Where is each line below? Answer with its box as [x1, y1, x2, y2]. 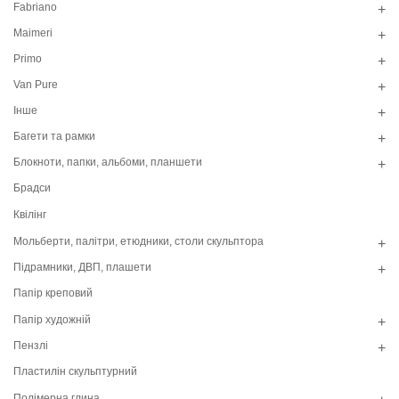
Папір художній [13, 313, 91, 326]
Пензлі [13, 339, 48, 352]
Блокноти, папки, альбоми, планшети [13, 156, 202, 168]
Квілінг [13, 208, 46, 221]
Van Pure [13, 78, 58, 91]
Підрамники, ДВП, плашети [13, 261, 151, 273]
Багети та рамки [13, 130, 95, 142]
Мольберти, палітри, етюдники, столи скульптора [13, 235, 264, 248]
